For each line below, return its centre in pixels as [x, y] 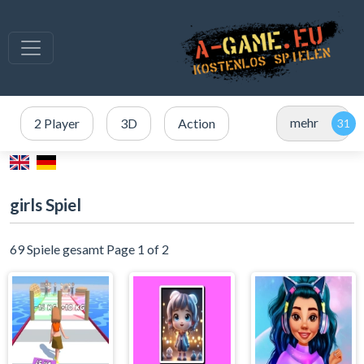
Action [197, 123]
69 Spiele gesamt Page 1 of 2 [89, 249]
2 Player [57, 123]
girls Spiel [45, 204]
